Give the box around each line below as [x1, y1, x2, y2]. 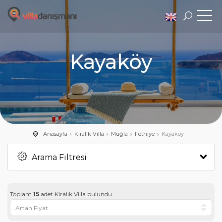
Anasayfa [43, 130, 67, 137]
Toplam [10, 190, 33, 198]
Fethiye [134, 130, 155, 137]
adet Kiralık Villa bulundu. [39, 190, 113, 198]
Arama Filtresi [32, 153, 87, 162]
